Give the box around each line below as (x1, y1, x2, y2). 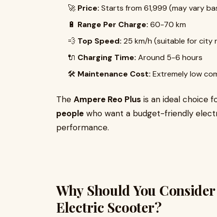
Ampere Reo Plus (74, 94, 141, 105)
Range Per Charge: (77, 19, 148, 30)
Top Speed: (77, 36, 122, 46)
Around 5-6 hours (136, 52, 202, 62)
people (56, 108, 84, 119)
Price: (77, 3, 99, 13)
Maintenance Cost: (77, 69, 151, 79)
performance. (56, 122, 109, 133)
